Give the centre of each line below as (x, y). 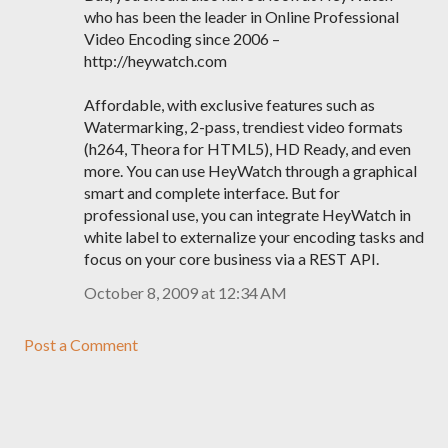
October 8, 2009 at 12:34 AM (185, 292)
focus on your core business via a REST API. (231, 258)
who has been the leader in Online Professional (241, 16)
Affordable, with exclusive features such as (229, 104)
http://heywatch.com (155, 60)
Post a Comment (81, 344)
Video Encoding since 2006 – (182, 38)
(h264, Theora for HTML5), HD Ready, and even (247, 148)
